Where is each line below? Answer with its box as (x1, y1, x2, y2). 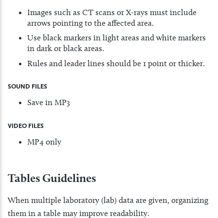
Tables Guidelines (8, 171, 96, 185)
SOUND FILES (8, 83, 47, 91)
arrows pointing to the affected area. (27, 18, 154, 28)
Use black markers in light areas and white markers (27, 33, 206, 43)
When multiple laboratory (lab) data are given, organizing (8, 195, 208, 205)
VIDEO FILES (8, 122, 44, 129)
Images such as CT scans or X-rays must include (27, 7, 197, 17)
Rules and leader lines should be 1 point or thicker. (27, 58, 205, 68)
